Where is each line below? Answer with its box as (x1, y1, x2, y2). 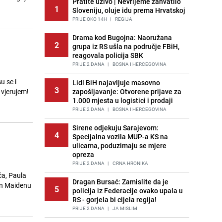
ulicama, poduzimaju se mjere (72, 141, 166, 150)
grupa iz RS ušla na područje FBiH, (72, 42, 179, 51)
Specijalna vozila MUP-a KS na (72, 132, 168, 141)
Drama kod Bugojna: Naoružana (72, 33, 172, 42)
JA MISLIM (111, 205, 137, 212)
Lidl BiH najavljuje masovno (72, 78, 160, 87)
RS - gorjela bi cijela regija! (72, 195, 157, 204)
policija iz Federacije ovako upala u (72, 186, 183, 195)
